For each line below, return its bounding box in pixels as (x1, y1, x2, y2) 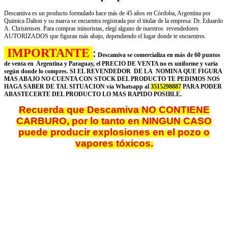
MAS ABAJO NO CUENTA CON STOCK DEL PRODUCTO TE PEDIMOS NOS (4, 75, 220, 82)
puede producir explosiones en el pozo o (18, 126, 210, 137)
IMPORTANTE (4, 46, 93, 60)
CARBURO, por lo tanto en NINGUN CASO (16, 115, 212, 126)
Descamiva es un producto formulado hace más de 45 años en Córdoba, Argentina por (4, 9, 211, 17)
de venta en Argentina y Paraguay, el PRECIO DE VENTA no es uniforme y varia (4, 60, 218, 67)
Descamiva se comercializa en (96, 51, 173, 59)
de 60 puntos (185, 51, 220, 59)
